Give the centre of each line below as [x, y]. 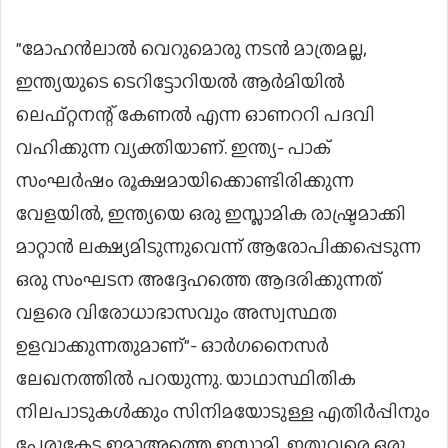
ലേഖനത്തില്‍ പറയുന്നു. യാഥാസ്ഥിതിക [186, 379]
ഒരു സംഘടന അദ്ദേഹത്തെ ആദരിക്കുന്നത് [199, 280]
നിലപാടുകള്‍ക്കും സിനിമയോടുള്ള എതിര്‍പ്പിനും [223, 412]
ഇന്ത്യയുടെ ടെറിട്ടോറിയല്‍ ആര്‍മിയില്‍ [180, 82]
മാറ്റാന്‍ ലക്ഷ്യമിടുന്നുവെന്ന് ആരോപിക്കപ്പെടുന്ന [218, 247]
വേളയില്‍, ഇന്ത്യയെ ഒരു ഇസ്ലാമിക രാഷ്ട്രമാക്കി [211, 214]
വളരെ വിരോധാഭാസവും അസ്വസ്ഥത [176, 313]
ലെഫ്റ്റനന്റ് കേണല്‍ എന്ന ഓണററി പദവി [195, 115]
